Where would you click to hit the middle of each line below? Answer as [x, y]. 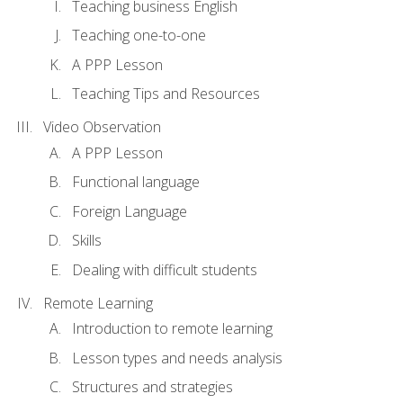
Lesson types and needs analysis [177, 358]
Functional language [136, 182]
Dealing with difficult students [165, 269]
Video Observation [102, 127]
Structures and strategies [152, 387]
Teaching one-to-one [139, 36]
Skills [87, 241]
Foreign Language [130, 211]
